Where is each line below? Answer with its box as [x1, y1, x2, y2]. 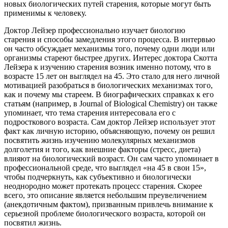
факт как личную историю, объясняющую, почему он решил [4, 126, 215, 135]
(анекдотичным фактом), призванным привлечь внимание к [4, 199, 213, 209]
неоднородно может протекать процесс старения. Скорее [4, 181, 202, 190]
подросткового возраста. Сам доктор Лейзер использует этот [4, 117, 215, 126]
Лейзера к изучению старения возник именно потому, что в [4, 62, 211, 71]
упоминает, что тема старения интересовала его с [4, 108, 176, 117]
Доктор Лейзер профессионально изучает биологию [4, 25, 185, 35]
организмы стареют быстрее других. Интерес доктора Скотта [4, 53, 217, 62]
